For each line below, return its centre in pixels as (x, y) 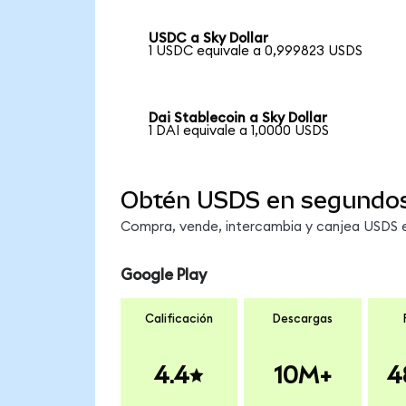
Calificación (179, 319)
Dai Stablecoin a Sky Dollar (238, 118)
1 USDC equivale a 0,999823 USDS (256, 52)
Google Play (163, 275)
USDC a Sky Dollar (209, 39)
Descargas (302, 319)
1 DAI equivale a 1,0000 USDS (239, 130)
